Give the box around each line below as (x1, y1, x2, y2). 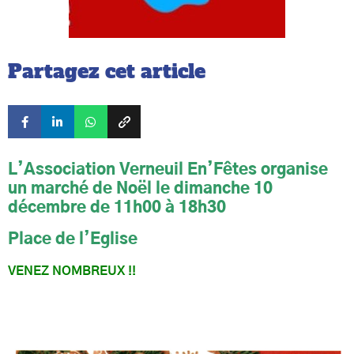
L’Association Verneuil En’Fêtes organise (8, 162, 328, 179)
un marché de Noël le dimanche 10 (8, 181, 273, 198)
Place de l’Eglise (8, 232, 137, 248)
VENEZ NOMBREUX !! (8, 265, 136, 278)
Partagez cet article (8, 58, 205, 85)
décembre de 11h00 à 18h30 (8, 200, 226, 217)
